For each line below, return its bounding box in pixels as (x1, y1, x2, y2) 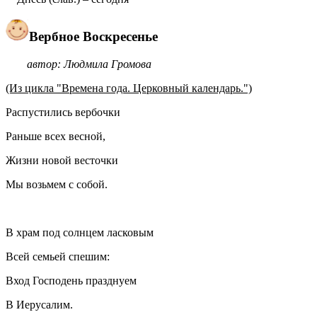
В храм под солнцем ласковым (6, 226, 154, 238)
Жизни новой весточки (6, 154, 118, 166)
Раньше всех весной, (6, 129, 105, 142)
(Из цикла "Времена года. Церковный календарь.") (6, 81, 252, 94)
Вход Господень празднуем (6, 274, 137, 287)
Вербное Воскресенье (29, 29, 158, 45)
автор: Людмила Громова (27, 57, 151, 70)
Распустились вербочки (6, 105, 120, 118)
